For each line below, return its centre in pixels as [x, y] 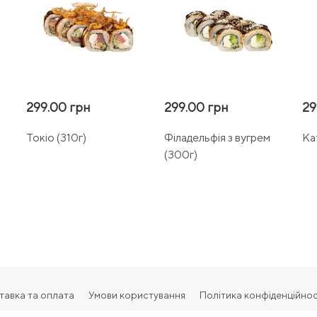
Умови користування [137, 295]
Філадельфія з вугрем [217, 137]
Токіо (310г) [56, 137]
